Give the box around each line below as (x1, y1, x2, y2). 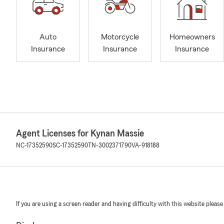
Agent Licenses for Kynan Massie (16, 128, 144, 138)
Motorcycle (101, 33, 139, 41)
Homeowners (169, 33, 215, 41)
